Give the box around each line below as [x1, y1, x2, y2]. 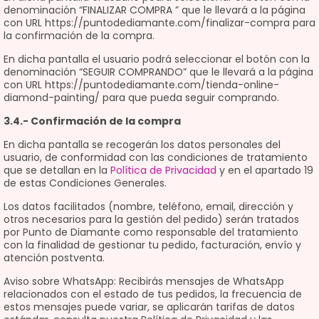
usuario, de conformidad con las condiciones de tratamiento [4, 150, 308, 164]
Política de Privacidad [110, 163, 216, 177]
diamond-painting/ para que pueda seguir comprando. [4, 90, 279, 105]
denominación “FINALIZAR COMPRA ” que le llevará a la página [4, 3, 305, 17]
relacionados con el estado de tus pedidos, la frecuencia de [4, 287, 302, 301]
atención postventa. [4, 251, 105, 265]
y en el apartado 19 [216, 163, 313, 177]
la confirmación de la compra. [4, 28, 155, 43]
